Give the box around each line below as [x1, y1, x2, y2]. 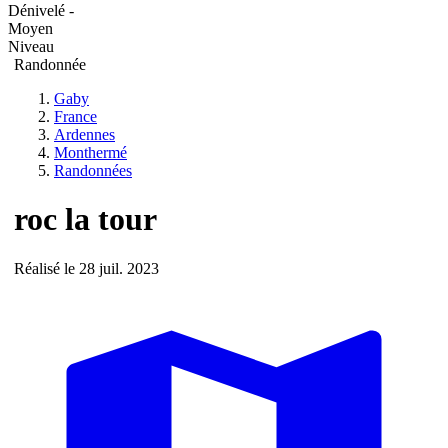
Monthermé [54, 143, 127, 161]
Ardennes [54, 125, 115, 143]
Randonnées [54, 161, 132, 179]
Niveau [8, 37, 54, 55]
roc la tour [14, 201, 157, 238]
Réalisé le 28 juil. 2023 [14, 259, 159, 277]
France [54, 107, 97, 125]
